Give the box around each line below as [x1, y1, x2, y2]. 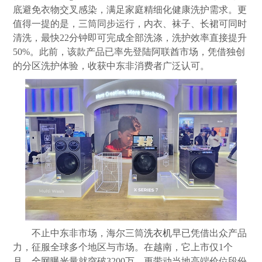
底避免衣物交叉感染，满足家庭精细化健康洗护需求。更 [13, 5, 247, 15]
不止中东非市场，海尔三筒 [32, 228, 144, 239]
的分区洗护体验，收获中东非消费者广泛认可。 [13, 61, 210, 71]
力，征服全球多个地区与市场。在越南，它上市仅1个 [13, 242, 233, 253]
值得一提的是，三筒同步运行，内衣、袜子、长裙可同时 [13, 19, 247, 29]
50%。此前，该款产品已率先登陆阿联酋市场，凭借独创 [13, 47, 246, 57]
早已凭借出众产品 [172, 228, 247, 239]
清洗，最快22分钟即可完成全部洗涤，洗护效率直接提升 [13, 33, 247, 43]
